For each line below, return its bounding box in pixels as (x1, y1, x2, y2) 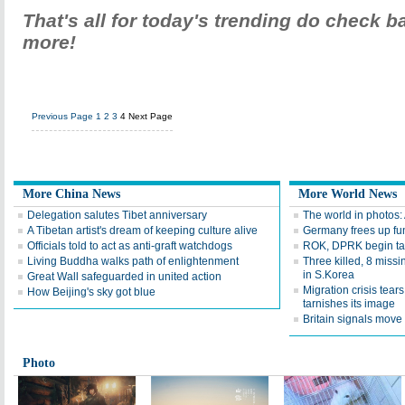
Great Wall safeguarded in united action (27, 270, 221, 283)
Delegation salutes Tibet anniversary (27, 209, 207, 221)
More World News (298, 187, 397, 201)
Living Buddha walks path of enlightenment (27, 255, 239, 268)
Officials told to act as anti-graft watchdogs (27, 240, 232, 252)
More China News (23, 187, 120, 201)
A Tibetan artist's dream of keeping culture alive (27, 224, 258, 237)
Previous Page (32, 111, 93, 121)
